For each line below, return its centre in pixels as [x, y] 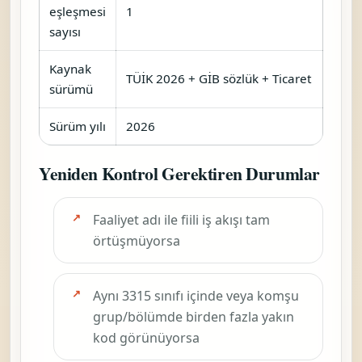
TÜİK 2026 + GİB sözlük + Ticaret [219, 78]
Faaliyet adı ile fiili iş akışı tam [181, 219]
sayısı [65, 31]
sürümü [71, 88]
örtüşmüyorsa [137, 240]
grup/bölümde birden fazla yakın [194, 316]
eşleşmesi [78, 11]
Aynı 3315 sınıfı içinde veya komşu [196, 295]
